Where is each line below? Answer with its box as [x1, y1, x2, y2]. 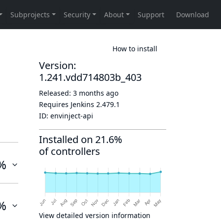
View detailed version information [39, 211, 150, 220]
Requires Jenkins [39, 100, 96, 109]
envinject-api [50, 111, 93, 120]
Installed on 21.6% [39, 133, 122, 146]
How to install [112, 43, 157, 53]
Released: [39, 88, 73, 98]
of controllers [39, 145, 100, 158]
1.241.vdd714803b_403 [39, 71, 142, 84]
